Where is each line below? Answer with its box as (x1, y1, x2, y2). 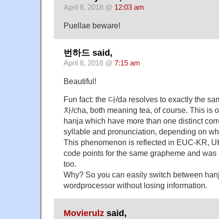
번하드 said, (64, 48, 112, 58)
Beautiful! (64, 77, 96, 86)
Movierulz (64, 208, 104, 218)
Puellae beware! (64, 21, 120, 30)
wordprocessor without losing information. (64, 181, 207, 190)
